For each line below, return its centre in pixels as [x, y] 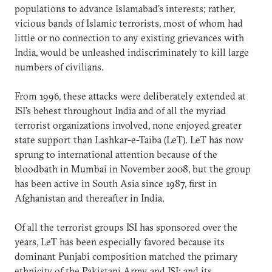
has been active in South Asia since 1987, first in [116, 183]
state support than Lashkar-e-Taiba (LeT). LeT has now [129, 139]
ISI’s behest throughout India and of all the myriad [120, 110]
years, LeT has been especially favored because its [120, 241]
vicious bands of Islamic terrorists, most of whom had [129, 23]
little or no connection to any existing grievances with [129, 37]
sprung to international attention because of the [116, 154]
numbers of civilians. [59, 66]
